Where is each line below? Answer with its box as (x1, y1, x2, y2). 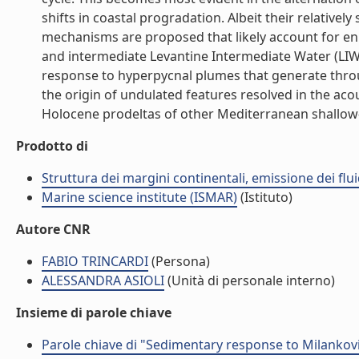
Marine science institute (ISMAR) (42, 188, 237, 206)
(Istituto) (237, 188, 292, 206)
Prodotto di (16, 137, 88, 155)
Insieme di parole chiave (16, 304, 171, 321)
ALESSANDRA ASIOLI (42, 272, 164, 289)
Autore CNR (16, 220, 91, 238)
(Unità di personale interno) (164, 272, 335, 289)
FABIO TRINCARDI (42, 252, 148, 270)
